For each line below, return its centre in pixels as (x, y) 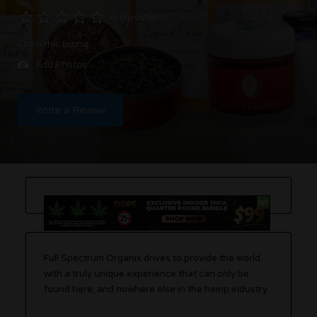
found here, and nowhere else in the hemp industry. (157, 289)
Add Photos (60, 65)
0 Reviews (136, 18)
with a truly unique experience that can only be (147, 274)
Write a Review (70, 110)
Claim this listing (53, 44)
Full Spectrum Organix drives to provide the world (152, 258)
